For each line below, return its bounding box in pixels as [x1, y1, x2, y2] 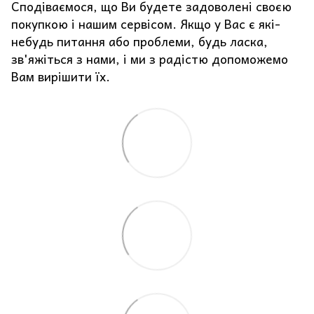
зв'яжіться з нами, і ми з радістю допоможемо [11, 49, 288, 69]
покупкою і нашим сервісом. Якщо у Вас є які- [11, 14, 280, 34]
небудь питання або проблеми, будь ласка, [11, 32, 268, 52]
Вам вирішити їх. [11, 67, 110, 87]
